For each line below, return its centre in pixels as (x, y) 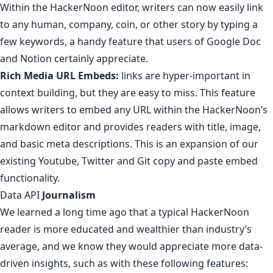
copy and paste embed (204, 161)
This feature (228, 92)
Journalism (69, 195)
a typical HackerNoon (200, 212)
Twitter (98, 161)
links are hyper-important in (185, 75)
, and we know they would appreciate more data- (150, 246)
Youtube (58, 161)
